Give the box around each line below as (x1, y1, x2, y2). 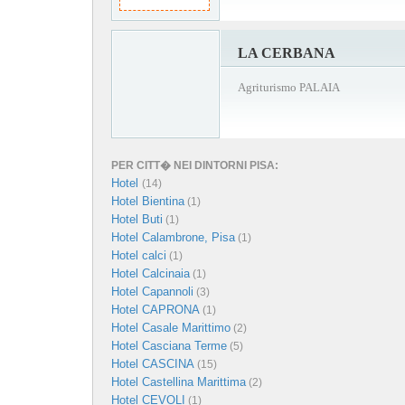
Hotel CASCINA (111, 356, 194, 371)
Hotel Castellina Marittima (111, 374, 246, 389)
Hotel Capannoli (111, 284, 193, 298)
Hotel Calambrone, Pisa (111, 230, 235, 244)
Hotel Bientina (111, 193, 184, 208)
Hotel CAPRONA (111, 302, 200, 316)
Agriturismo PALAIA (238, 80, 340, 94)
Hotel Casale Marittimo (111, 320, 231, 334)
